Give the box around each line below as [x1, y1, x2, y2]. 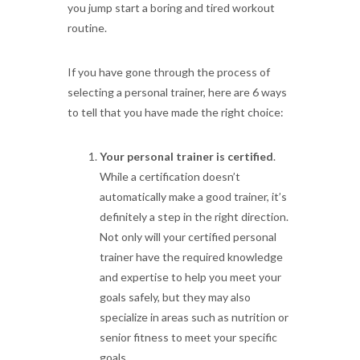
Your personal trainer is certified [100, 149, 273, 163]
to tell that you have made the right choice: [67, 105, 284, 119]
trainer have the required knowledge [100, 250, 283, 264]
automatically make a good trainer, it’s [100, 190, 287, 203]
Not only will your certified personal [100, 230, 276, 243]
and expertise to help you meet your [100, 270, 281, 284]
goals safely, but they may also [100, 290, 251, 304]
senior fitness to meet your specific [100, 330, 277, 344]
